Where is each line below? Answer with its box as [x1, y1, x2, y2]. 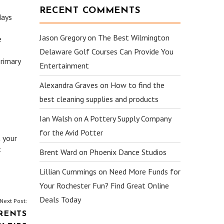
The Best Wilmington [97, 32, 169, 42]
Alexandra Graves [39, 80, 98, 90]
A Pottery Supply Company [83, 113, 171, 123]
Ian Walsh [39, 113, 72, 123]
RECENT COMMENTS [39, 6, 140, 15]
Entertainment [39, 60, 89, 70]
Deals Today [39, 194, 81, 204]
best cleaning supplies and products [39, 94, 158, 104]
